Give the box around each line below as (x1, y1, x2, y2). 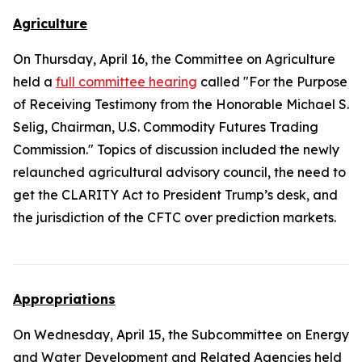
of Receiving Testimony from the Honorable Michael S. (13, 96, 349, 112)
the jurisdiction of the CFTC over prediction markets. (13, 209, 336, 225)
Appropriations (13, 291, 116, 307)
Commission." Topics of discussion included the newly (13, 141, 339, 158)
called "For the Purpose (197, 74, 347, 90)
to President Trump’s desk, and (143, 187, 338, 203)
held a (13, 74, 56, 90)
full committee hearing (56, 74, 197, 90)
